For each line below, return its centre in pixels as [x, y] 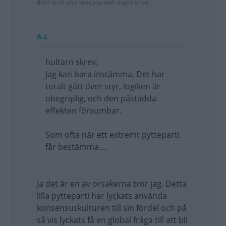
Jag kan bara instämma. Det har [105, 74]
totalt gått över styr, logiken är [103, 86]
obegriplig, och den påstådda [101, 98]
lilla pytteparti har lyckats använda [102, 196]
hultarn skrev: [72, 62]
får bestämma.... [76, 147]
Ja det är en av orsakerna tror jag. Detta [112, 184]
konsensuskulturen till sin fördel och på [112, 208]
